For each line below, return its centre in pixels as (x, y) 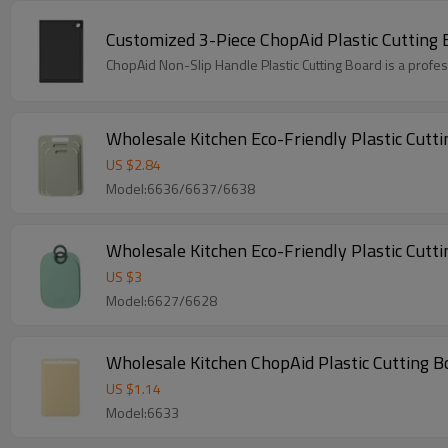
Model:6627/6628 (161, 300)
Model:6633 (142, 412)
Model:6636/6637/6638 (180, 188)
